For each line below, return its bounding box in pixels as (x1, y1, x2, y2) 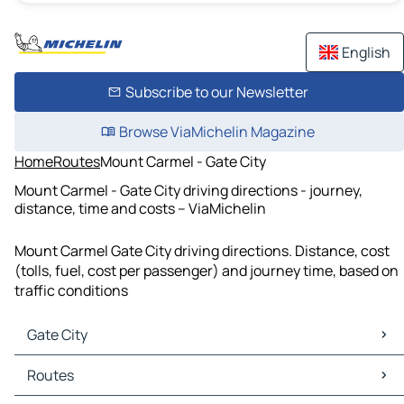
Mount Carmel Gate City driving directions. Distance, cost (14, 241, 390, 262)
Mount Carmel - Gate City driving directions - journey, (14, 179, 363, 200)
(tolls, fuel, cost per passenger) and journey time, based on (14, 261, 399, 281)
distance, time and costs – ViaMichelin (14, 197, 266, 218)
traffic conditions (14, 280, 128, 301)
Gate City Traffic (18, 375, 124, 396)
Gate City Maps (18, 355, 116, 376)
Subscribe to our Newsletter (124, 82, 308, 102)
